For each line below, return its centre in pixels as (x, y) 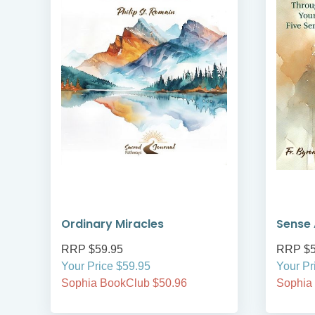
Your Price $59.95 (106, 266)
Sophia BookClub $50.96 (124, 283)
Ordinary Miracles (112, 224)
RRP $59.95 (92, 250)
